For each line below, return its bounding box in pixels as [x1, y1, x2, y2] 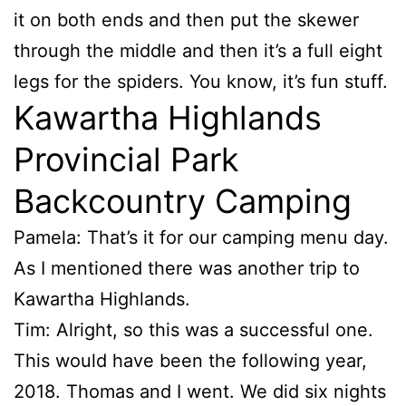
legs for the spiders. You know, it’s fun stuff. [14, 71, 388, 92]
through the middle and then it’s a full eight [14, 40, 382, 62]
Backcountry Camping [14, 181, 352, 221]
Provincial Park [14, 140, 239, 179]
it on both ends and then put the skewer [14, 9, 359, 31]
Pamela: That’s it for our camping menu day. [14, 227, 389, 248]
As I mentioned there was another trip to [14, 257, 360, 279]
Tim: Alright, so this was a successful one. [14, 319, 373, 341]
